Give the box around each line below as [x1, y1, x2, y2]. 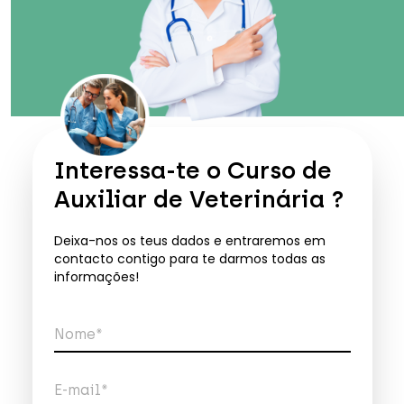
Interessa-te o [53, 156, 227, 184]
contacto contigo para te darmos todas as [53, 250, 326, 268]
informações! [53, 268, 139, 286]
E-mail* [53, 381, 108, 399]
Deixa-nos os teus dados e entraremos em [53, 232, 326, 250]
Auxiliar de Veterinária [53, 185, 325, 213]
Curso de [226, 156, 332, 184]
